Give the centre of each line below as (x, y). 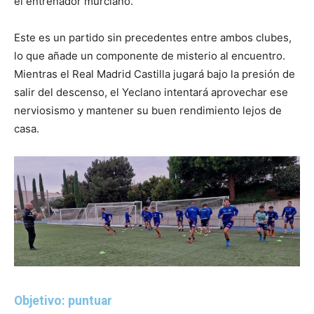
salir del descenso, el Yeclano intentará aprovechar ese (151, 92)
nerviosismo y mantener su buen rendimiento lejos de (148, 110)
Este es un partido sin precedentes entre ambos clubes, (153, 37)
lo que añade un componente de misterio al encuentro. (150, 55)
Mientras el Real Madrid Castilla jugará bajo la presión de (155, 74)
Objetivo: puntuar (63, 301)
